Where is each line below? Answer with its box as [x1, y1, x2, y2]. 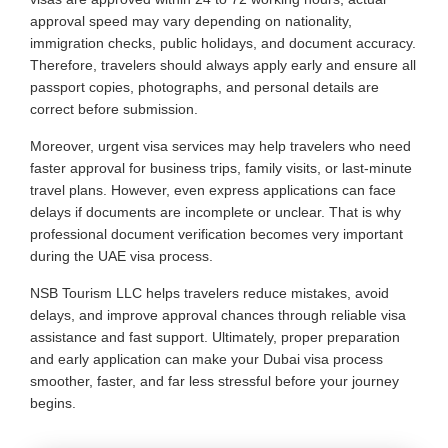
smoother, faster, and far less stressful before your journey [30, 372, 399, 389]
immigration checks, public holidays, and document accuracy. [30, 34, 416, 51]
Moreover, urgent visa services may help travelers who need [30, 137, 411, 154]
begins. [30, 394, 76, 411]
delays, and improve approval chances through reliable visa [30, 306, 406, 323]
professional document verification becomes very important [30, 225, 403, 242]
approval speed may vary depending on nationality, [30, 12, 352, 29]
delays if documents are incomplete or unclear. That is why [30, 203, 401, 220]
